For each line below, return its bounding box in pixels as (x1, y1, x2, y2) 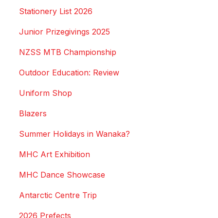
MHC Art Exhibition (19, 149, 90, 160)
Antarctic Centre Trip (19, 190, 97, 200)
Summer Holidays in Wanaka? (19, 129, 130, 139)
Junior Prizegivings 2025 (19, 27, 110, 37)
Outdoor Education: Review (19, 68, 119, 78)
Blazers (19, 109, 47, 119)
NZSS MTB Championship (19, 47, 116, 57)
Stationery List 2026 (19, 6, 92, 17)
